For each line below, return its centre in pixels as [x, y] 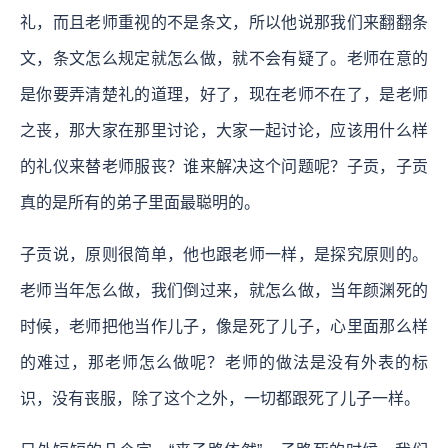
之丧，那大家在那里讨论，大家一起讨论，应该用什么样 [224, 130]
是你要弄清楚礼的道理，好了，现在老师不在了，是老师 [224, 94]
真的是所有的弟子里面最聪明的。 [140, 202]
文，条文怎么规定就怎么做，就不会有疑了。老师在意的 [224, 58]
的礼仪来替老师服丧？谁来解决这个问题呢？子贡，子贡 [224, 166]
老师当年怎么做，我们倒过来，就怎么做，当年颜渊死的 [224, 290]
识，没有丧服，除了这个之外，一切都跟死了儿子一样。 [220, 398]
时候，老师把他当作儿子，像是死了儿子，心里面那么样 [224, 326]
